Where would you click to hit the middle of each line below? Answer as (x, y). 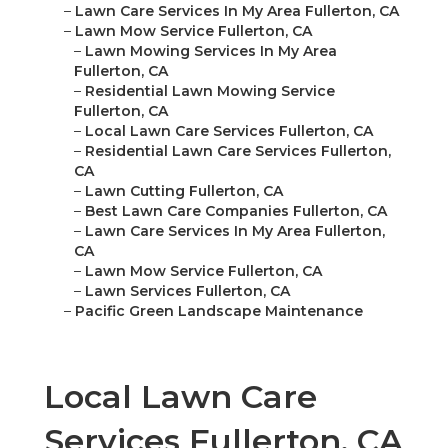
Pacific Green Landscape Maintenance (219, 311)
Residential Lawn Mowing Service (210, 91)
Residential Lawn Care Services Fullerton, (238, 151)
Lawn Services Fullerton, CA (187, 291)
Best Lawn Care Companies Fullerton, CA (236, 211)
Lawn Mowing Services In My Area (211, 51)
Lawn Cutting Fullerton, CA (184, 191)
